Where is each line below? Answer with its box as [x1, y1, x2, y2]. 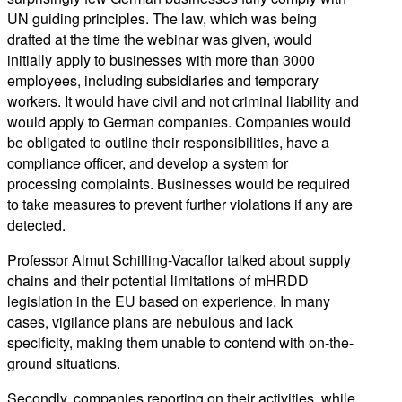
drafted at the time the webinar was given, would [7, 28, 312, 49]
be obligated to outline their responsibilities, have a [7, 131, 329, 153]
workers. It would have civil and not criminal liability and [7, 90, 359, 111]
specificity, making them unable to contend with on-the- [7, 331, 354, 353]
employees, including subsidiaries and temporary [7, 69, 319, 91]
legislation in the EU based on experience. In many [7, 290, 330, 311]
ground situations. [7, 352, 120, 373]
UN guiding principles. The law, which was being [7, 7, 317, 29]
